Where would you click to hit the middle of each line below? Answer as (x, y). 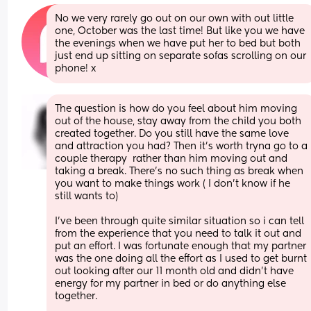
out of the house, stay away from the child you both (178, 121)
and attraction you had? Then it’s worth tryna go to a (182, 146)
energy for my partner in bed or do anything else (171, 284)
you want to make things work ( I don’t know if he (173, 184)
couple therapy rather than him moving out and (171, 159)
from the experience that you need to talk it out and (178, 234)
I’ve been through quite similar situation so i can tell (180, 221)
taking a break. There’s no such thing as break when (179, 171)
